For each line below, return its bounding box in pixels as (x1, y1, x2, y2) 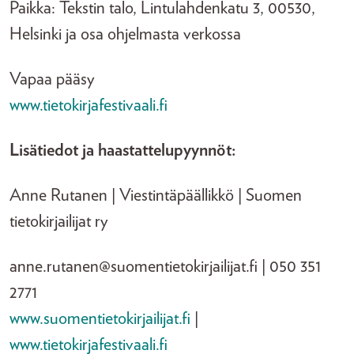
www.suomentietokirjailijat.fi (9, 310, 190, 327)
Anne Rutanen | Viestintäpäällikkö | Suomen (9, 186, 302, 204)
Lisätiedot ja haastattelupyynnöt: (9, 141, 235, 159)
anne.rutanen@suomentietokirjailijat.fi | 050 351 (9, 258, 322, 275)
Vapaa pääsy (9, 70, 95, 88)
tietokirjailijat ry (9, 213, 108, 230)
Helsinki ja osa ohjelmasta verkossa (9, 25, 241, 43)
